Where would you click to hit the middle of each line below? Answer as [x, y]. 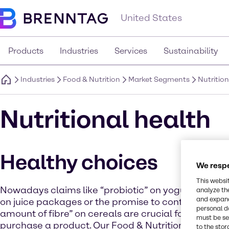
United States [151, 18]
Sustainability [191, 51]
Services [131, 51]
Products [26, 51]
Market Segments [159, 79]
